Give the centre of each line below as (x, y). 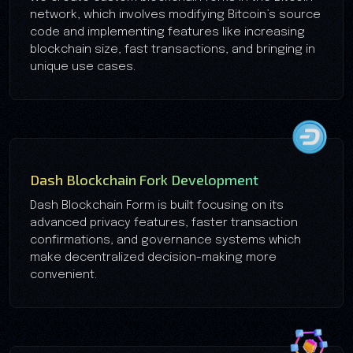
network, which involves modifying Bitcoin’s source (175, 15)
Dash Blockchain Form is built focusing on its (157, 205)
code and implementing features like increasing (167, 32)
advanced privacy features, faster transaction (164, 223)
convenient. (63, 275)
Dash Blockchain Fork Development (144, 179)
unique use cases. (83, 67)
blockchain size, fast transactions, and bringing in (173, 49)
